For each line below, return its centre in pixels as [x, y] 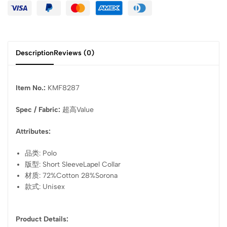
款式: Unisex [45, 186]
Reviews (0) [74, 53]
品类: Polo [41, 153]
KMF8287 [64, 88]
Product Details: [42, 219]
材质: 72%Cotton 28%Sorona [71, 175]
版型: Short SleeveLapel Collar [73, 164]
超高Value [78, 109]
